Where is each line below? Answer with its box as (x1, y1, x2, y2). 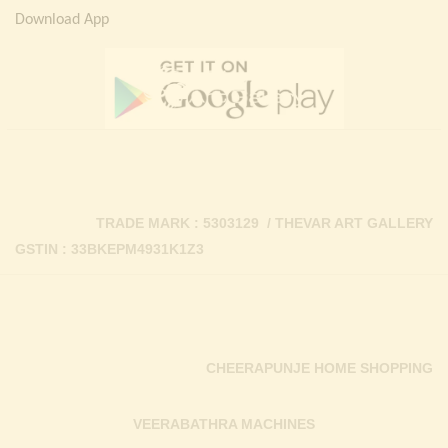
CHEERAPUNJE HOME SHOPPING (206, 360, 433, 376)
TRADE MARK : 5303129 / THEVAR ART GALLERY (96, 215, 433, 231)
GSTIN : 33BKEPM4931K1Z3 (15, 241, 204, 257)
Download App (15, 12, 109, 29)
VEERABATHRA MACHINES (133, 416, 315, 432)
